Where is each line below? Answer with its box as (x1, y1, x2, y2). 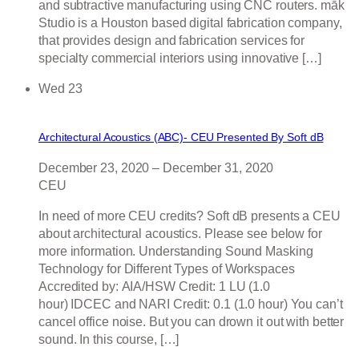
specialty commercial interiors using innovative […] (38, 51, 321, 66)
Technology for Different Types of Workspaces (38, 262, 295, 276)
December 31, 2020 (163, 161, 274, 175)
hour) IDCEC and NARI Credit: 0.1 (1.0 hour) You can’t (38, 297, 343, 312)
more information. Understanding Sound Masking (38, 244, 313, 259)
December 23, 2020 (38, 161, 150, 175)
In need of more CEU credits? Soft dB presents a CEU (38, 209, 341, 224)
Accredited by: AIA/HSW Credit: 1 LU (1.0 (38, 280, 270, 294)
